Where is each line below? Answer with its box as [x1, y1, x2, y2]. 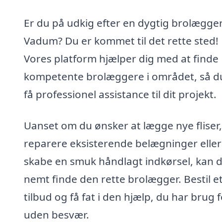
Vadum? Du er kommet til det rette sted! [24, 33, 219, 48]
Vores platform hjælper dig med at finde [24, 51, 219, 65]
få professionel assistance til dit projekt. [24, 87, 217, 101]
